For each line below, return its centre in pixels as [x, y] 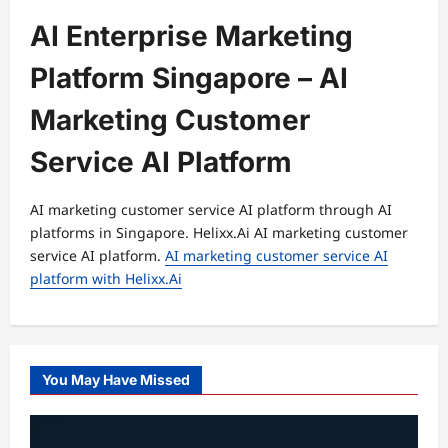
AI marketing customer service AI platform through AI [211, 209]
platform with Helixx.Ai [106, 278]
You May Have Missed [116, 379]
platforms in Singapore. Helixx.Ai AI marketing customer [219, 232]
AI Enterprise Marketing [191, 36]
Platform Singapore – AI [189, 78]
